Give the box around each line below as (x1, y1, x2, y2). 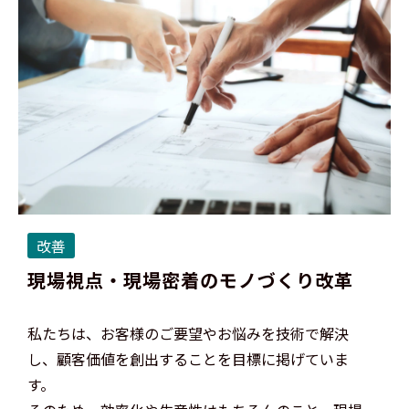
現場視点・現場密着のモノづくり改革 (27, 266, 353, 293)
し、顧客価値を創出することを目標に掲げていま (27, 347, 349, 370)
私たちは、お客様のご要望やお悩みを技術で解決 (27, 321, 349, 344)
